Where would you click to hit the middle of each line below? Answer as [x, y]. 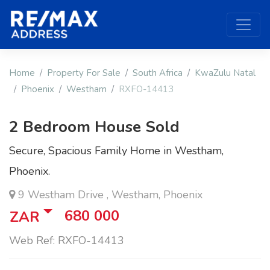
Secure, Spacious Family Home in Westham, [116, 151]
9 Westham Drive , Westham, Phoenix [109, 195]
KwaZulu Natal [225, 73]
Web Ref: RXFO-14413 [67, 241]
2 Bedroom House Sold [94, 127]
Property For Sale [84, 73]
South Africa [158, 73]
